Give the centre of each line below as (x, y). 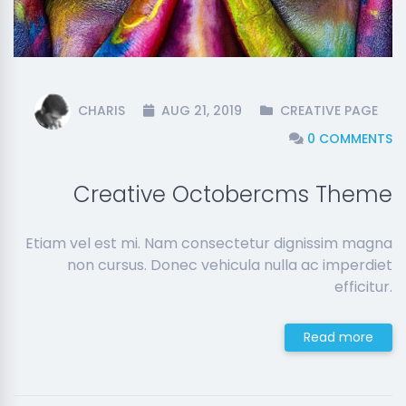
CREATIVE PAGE (329, 110)
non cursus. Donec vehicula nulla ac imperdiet (230, 265)
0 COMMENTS (350, 139)
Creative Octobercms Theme (233, 194)
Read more (338, 337)
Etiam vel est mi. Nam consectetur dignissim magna (209, 243)
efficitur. (363, 287)
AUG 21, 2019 (200, 110)
